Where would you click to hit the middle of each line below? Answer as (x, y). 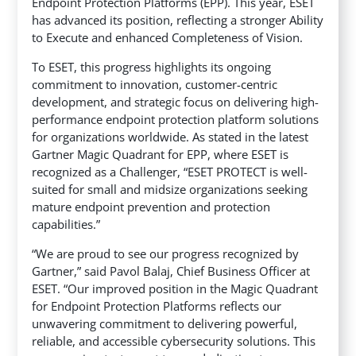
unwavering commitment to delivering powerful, (165, 324)
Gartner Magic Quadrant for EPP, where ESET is (161, 155)
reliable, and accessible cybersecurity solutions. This (174, 341)
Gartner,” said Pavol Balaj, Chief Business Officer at (171, 271)
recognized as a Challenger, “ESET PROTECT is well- (170, 172)
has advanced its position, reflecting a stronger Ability (178, 20)
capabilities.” (66, 224)
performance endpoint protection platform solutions (176, 120)
